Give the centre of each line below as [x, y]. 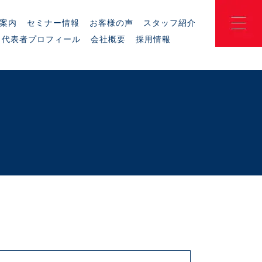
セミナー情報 [53, 23]
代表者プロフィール [41, 39]
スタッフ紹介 [170, 23]
